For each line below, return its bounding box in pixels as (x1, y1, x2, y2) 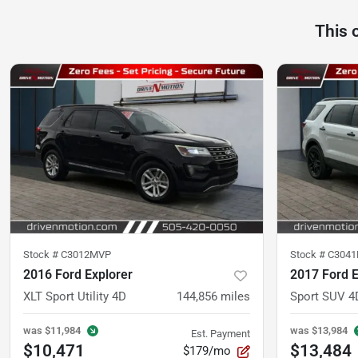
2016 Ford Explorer (23, 267, 133, 283)
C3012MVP (61, 249, 111, 261)
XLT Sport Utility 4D (23, 289, 126, 304)
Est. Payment (191, 328, 250, 340)
